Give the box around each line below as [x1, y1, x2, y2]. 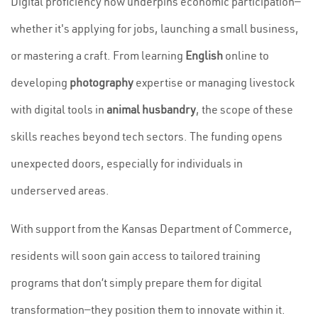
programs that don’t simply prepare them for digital [11, 275, 262, 290]
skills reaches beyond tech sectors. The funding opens [11, 129, 283, 143]
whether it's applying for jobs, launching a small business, [11, 21, 299, 35]
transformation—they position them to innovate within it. [11, 302, 285, 317]
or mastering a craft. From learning [11, 48, 185, 62]
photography [70, 75, 133, 89]
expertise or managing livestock [133, 75, 295, 89]
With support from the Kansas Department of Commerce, [11, 221, 292, 236]
